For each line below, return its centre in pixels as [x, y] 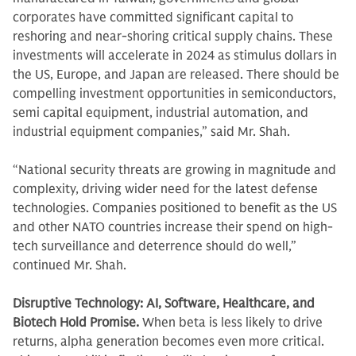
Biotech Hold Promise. [77, 323]
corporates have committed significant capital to [153, 17]
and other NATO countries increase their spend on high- [173, 227]
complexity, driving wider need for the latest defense [165, 189]
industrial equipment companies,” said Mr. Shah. [153, 132]
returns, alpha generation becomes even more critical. [168, 342]
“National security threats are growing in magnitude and [174, 170]
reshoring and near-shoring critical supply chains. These [173, 37]
